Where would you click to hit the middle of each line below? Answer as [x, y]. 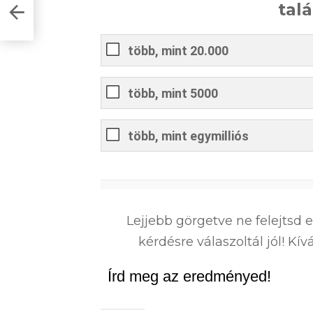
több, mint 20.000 [178, 51]
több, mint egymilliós [188, 136]
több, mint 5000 [173, 94]
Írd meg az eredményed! [189, 276]
